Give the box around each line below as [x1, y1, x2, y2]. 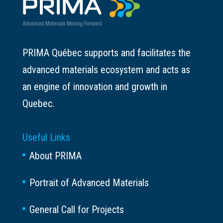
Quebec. [22, 98, 54, 110]
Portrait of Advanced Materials [29, 177, 149, 189]
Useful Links [22, 131, 70, 144]
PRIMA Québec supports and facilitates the [22, 47, 191, 59]
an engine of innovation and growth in [22, 81, 167, 93]
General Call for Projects [29, 204, 124, 216]
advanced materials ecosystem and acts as [22, 64, 190, 76]
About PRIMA [29, 150, 82, 162]
